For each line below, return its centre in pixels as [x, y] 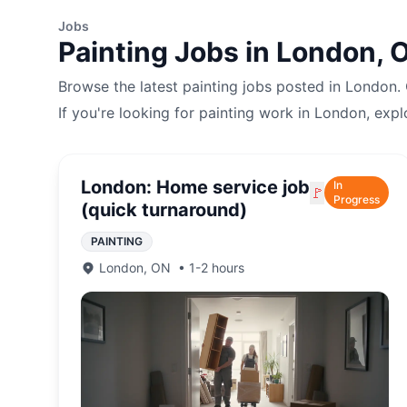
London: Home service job [195, 187]
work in [284, 113]
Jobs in [222, 52]
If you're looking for [129, 113]
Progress [357, 199]
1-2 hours [217, 268]
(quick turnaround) [164, 210]
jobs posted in [292, 86]
